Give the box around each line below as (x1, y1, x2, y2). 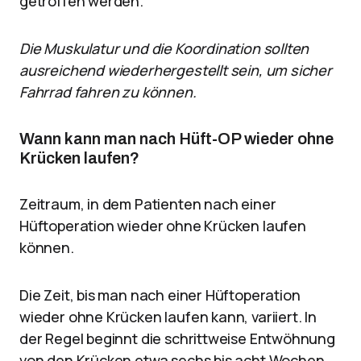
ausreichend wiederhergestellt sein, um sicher (19, 60, 332, 80)
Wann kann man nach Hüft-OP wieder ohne (19, 130, 334, 147)
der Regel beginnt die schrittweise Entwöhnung (19, 329, 335, 348)
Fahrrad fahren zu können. (19, 82, 197, 102)
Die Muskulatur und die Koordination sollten (19, 39, 309, 58)
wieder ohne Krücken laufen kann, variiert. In (19, 307, 317, 326)
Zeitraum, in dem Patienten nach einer (19, 194, 276, 214)
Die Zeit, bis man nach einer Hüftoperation (19, 285, 301, 305)
